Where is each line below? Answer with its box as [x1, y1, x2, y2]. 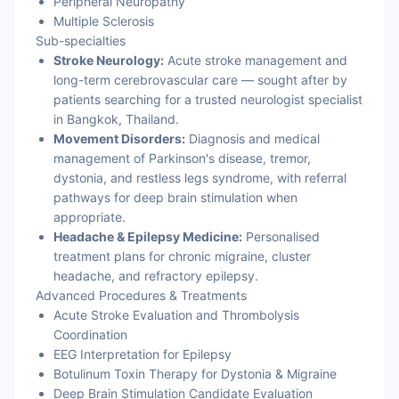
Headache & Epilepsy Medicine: [53, 229, 242, 244]
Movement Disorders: [53, 131, 185, 146]
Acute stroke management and [164, 53, 347, 68]
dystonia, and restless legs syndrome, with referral [53, 170, 346, 185]
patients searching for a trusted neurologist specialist [53, 92, 362, 107]
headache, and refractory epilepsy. [53, 268, 258, 283]
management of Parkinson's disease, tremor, [53, 151, 311, 166]
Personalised [242, 229, 320, 244]
